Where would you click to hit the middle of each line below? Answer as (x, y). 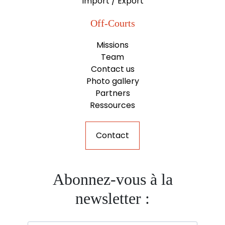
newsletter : (113, 198)
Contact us (113, 69)
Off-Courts (113, 23)
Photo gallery (113, 81)
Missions (113, 45)
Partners (113, 93)
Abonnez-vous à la (113, 179)
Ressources (113, 105)
